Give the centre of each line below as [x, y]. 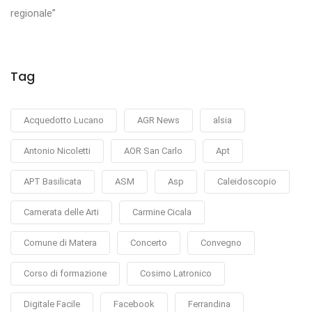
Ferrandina [209, 304]
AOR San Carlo [153, 151]
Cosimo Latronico [176, 274]
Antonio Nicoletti [57, 151]
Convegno [221, 243]
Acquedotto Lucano [64, 120]
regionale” [33, 14]
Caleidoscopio [247, 182]
